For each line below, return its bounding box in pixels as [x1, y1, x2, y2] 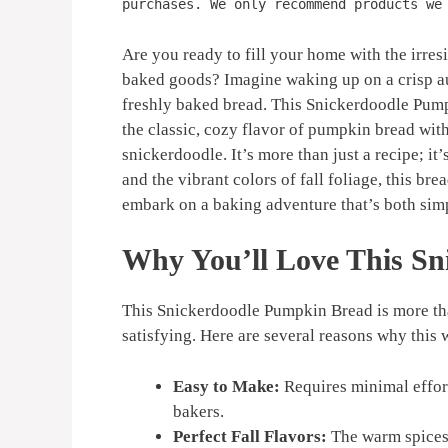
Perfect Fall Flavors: [173, 426, 327, 446]
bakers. [173, 401, 224, 421]
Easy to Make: [173, 376, 280, 396]
